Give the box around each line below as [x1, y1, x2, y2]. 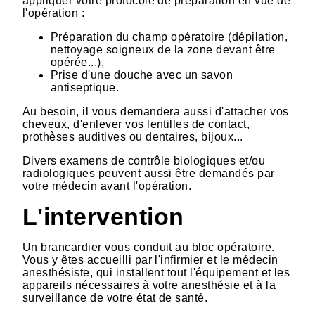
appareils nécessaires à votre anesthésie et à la [22, 278, 276, 291]
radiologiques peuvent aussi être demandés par [22, 167, 275, 179]
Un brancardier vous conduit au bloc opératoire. [22, 240, 275, 253]
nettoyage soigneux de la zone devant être [51, 43, 276, 56]
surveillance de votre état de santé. [22, 291, 208, 304]
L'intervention [22, 203, 184, 230]
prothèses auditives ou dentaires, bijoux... [22, 130, 243, 143]
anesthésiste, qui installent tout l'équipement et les [22, 266, 290, 278]
